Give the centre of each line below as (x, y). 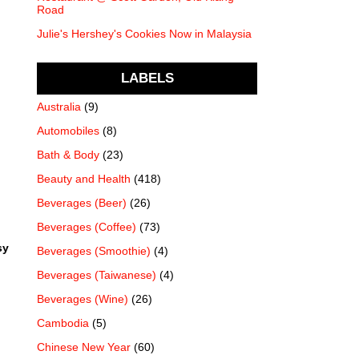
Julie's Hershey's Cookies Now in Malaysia (144, 34)
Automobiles (68, 130)
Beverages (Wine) (83, 298)
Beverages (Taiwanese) (97, 274)
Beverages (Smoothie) (94, 250)
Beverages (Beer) (82, 202)
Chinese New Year (84, 347)
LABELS (147, 79)
